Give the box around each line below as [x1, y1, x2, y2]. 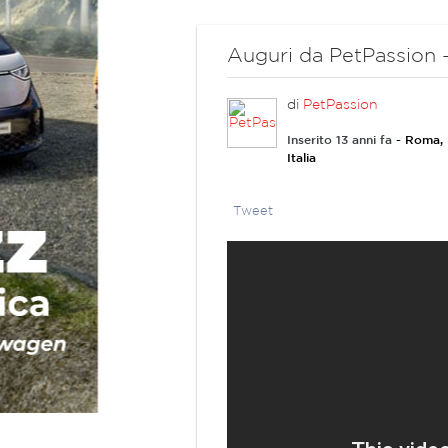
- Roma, [396, 135, 443, 146]
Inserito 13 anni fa [287, 135, 396, 146]
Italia [287, 153, 316, 164]
